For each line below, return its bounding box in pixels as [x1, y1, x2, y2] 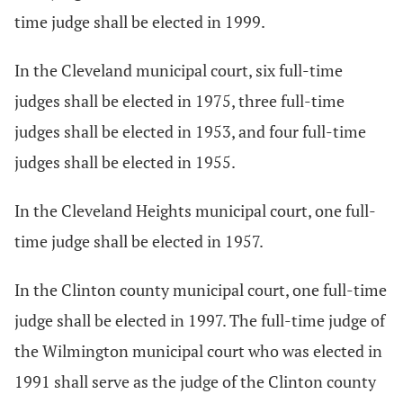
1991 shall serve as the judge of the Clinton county [14, 371, 376, 392]
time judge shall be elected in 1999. [14, 11, 265, 32]
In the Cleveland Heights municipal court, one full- [14, 200, 376, 221]
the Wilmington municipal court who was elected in [14, 340, 382, 362]
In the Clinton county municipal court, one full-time [14, 279, 387, 300]
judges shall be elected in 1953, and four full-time [14, 121, 366, 142]
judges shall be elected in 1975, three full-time [14, 90, 345, 112]
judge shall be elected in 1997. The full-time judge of [14, 309, 385, 331]
